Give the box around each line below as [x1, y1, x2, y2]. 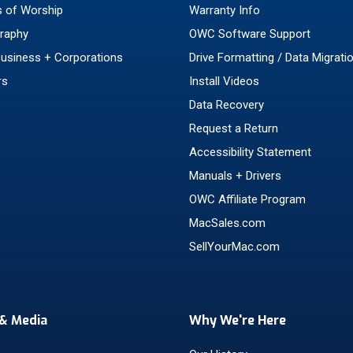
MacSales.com [189, 216, 266, 230]
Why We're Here [189, 312, 286, 329]
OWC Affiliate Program [189, 192, 306, 206]
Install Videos [189, 74, 259, 88]
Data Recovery [189, 98, 264, 112]
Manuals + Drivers [189, 169, 281, 183]
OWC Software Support [189, 27, 310, 41]
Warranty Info [189, 3, 260, 17]
